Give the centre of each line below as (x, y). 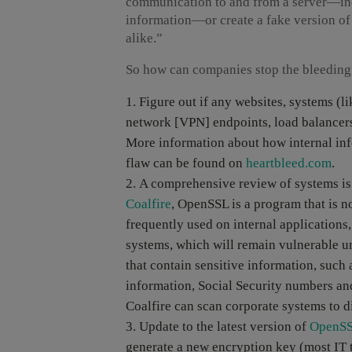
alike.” (144, 38)
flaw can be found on (186, 163)
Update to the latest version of (224, 327)
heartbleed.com (289, 163)
